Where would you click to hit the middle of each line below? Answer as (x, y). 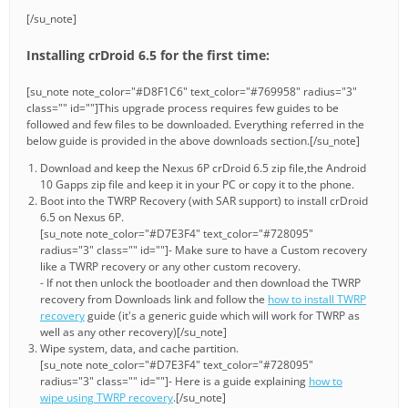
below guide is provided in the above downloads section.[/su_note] (193, 140)
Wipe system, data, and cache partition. (139, 348)
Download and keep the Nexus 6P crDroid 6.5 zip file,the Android (203, 168)
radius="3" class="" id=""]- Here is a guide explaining (174, 381)
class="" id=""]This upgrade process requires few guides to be (183, 107)
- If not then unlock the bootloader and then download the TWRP (200, 282)
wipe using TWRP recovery (107, 397)
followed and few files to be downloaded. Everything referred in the (195, 124)
